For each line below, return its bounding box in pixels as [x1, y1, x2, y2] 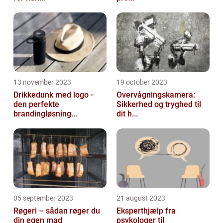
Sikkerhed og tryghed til [116, 100, 201, 110]
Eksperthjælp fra [116, 206, 176, 216]
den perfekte [13, 100, 59, 110]
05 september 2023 [13, 194, 73, 203]
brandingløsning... [13, 109, 77, 119]
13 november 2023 [13, 78, 71, 87]
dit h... [116, 109, 138, 119]
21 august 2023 [116, 194, 165, 203]
